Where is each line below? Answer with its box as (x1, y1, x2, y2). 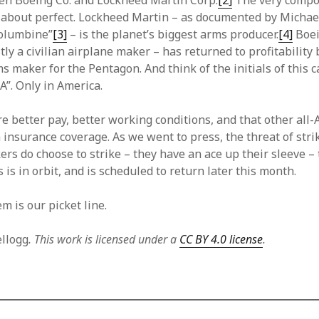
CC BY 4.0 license (179, 231, 263, 247)
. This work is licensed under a (28, 231, 180, 247)
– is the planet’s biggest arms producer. (67, 26, 279, 42)
